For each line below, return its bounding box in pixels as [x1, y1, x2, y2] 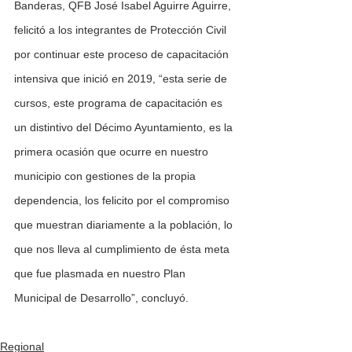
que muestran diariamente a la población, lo [14, 218, 236, 232]
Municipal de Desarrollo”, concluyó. [14, 291, 189, 305]
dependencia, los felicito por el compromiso [14, 194, 233, 207]
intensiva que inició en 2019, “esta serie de [14, 72, 230, 86]
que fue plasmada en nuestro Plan [14, 267, 189, 280]
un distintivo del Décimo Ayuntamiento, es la [14, 121, 236, 134]
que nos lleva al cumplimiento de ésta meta [14, 243, 233, 256]
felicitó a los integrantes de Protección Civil [14, 24, 229, 37]
